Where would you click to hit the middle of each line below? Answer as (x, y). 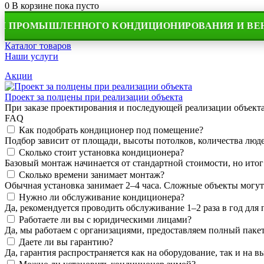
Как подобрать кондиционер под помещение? (111, 130)
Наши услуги (32, 56)
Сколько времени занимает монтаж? (92, 175)
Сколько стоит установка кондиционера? (101, 152)
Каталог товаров (38, 46)
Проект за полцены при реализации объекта (94, 97)
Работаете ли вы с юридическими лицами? (105, 220)
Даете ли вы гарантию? (66, 242)
